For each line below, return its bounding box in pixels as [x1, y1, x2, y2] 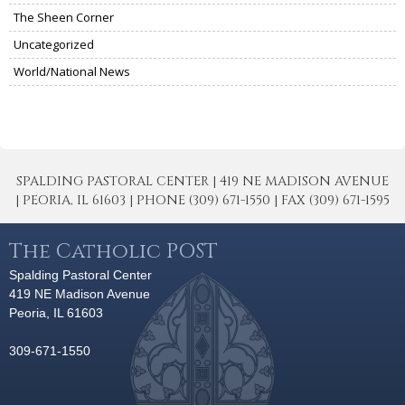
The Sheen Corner [14, 8, 114, 25]
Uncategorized [14, 35, 94, 52]
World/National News [14, 62, 130, 80]
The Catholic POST [9, 237, 218, 265]
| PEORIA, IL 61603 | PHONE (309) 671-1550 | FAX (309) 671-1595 [15, 191, 390, 209]
